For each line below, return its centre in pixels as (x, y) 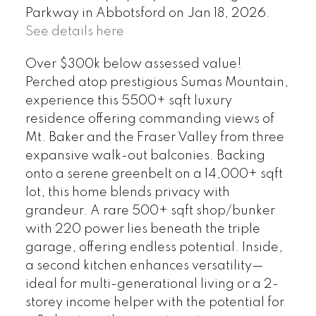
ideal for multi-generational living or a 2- (152, 285)
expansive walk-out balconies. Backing (145, 156)
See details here (74, 32)
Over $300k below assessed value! (133, 65)
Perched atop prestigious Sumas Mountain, (157, 83)
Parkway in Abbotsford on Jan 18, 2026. (147, 14)
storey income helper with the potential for (154, 303)
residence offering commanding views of (150, 120)
